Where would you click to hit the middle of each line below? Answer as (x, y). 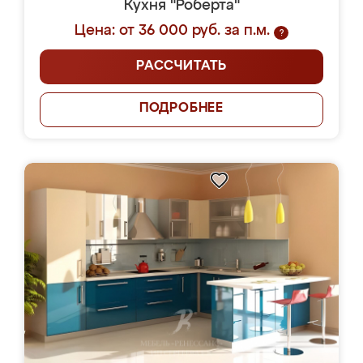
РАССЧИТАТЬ (181, 66)
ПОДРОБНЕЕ (181, 109)
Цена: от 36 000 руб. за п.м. (172, 31)
